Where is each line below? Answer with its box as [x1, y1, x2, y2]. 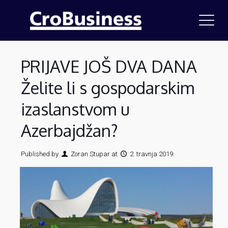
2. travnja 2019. [130, 150, 175, 158]
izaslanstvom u [20, 99, 130, 120]
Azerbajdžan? [20, 120, 118, 141]
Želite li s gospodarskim [20, 77, 194, 98]
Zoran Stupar [71, 150, 110, 158]
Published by [20, 150, 59, 158]
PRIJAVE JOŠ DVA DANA [20, 56, 197, 77]
